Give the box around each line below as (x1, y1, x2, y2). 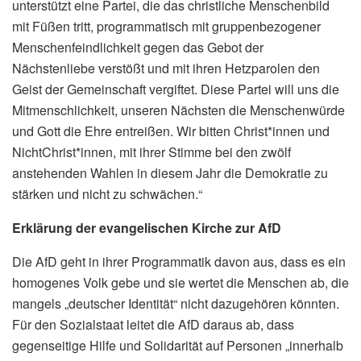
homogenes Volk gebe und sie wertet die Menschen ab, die (12, 272, 349, 292)
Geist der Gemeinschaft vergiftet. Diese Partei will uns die (12, 79, 339, 98)
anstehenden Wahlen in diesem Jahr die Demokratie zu (12, 163, 328, 182)
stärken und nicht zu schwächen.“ (12, 184, 202, 203)
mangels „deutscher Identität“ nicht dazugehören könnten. (12, 293, 339, 313)
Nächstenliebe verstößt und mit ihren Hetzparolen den (12, 58, 320, 77)
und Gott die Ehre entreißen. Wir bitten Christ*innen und (12, 121, 330, 140)
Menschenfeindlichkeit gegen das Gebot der (12, 37, 263, 56)
